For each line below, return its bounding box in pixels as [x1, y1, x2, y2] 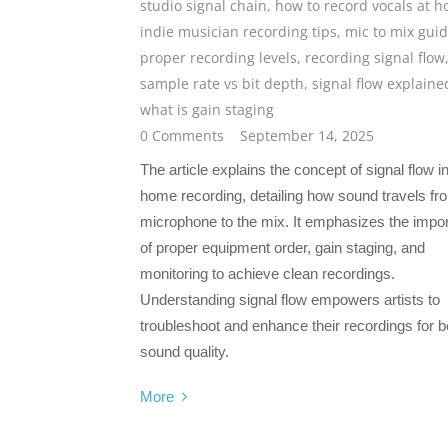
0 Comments [140, 126, 224, 146]
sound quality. [140, 343, 229, 361]
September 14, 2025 [240, 126, 374, 146]
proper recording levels [140, 48, 297, 68]
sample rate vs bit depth [140, 74, 304, 94]
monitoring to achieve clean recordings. [140, 265, 395, 283]
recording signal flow [305, 48, 445, 68]
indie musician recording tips [140, 22, 337, 42]
